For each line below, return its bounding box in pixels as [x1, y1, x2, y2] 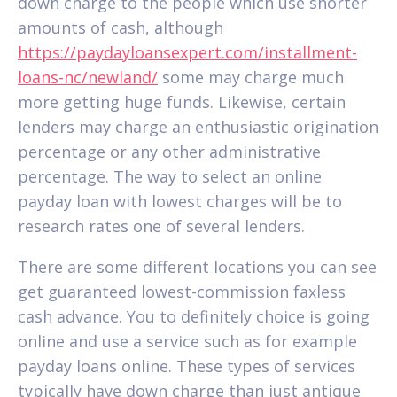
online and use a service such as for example [18, 330, 357, 352]
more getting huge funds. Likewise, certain [18, 90, 346, 113]
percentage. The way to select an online [18, 165, 322, 187]
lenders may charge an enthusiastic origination [18, 115, 378, 137]
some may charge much [158, 66, 344, 88]
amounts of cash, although [18, 16, 223, 38]
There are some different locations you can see [18, 255, 377, 277]
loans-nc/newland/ [18, 66, 158, 88]
